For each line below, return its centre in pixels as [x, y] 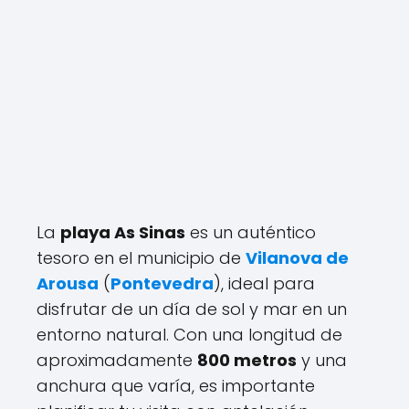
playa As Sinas [123, 232]
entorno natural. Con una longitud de [189, 335]
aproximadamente [117, 360]
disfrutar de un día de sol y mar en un [192, 309]
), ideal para [264, 283]
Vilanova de [297, 258]
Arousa [68, 283]
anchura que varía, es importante [176, 386]
